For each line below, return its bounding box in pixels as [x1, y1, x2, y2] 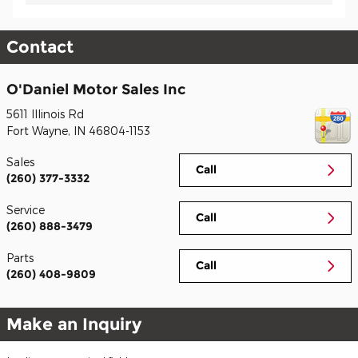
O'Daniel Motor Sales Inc [6, 80, 185, 97]
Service [6, 203, 45, 217]
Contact [6, 36, 74, 57]
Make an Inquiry [6, 314, 141, 334]
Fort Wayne [6, 124, 68, 137]
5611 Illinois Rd [6, 107, 84, 121]
